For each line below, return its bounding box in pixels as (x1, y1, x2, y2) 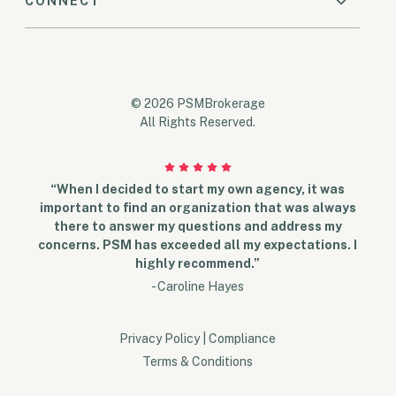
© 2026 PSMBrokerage (130, 95, 265, 110)
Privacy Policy (119, 331, 201, 346)
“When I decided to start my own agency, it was (50, 182, 346, 197)
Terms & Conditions (142, 354, 254, 369)
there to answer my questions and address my (53, 219, 342, 234)
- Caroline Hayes (151, 279, 245, 294)
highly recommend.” (135, 256, 261, 271)
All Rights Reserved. (140, 114, 256, 129)
